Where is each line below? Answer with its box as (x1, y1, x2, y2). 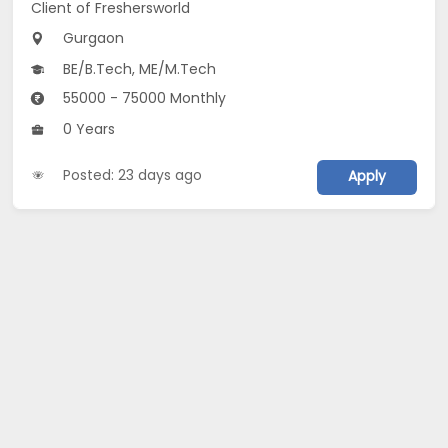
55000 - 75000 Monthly (59, 88, 227, 109)
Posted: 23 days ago (63, 164, 203, 185)
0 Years (59, 119, 116, 140)
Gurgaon (59, 28, 125, 49)
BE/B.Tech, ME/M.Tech (59, 59, 217, 80)
